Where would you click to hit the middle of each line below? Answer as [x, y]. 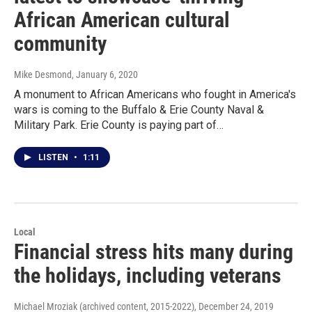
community [60, 43]
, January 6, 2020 [105, 74]
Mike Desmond [43, 74]
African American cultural [122, 19]
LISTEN [54, 157]
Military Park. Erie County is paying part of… [119, 125]
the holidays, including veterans [148, 275]
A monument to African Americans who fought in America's [155, 94]
